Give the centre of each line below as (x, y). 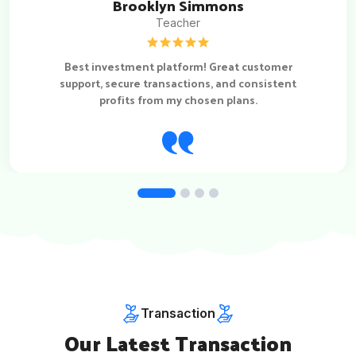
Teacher (178, 22)
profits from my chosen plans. (178, 99)
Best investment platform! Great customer (178, 66)
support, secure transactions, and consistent (178, 83)
